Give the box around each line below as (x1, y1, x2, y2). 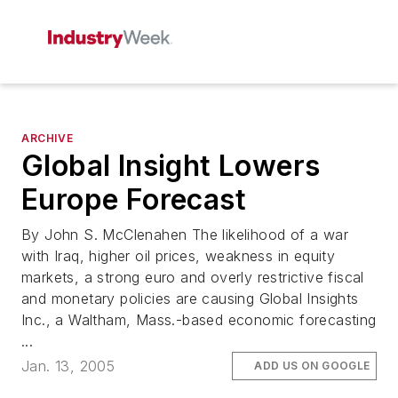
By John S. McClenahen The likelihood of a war (21, 226, 348, 243)
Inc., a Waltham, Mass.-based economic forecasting (21, 311, 377, 329)
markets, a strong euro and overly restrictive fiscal (21, 268, 364, 286)
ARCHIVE (21, 131, 74, 145)
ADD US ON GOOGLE (254, 359, 370, 373)
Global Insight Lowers (21, 148, 321, 183)
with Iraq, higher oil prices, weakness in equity (21, 247, 336, 265)
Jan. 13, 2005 (21, 357, 115, 376)
